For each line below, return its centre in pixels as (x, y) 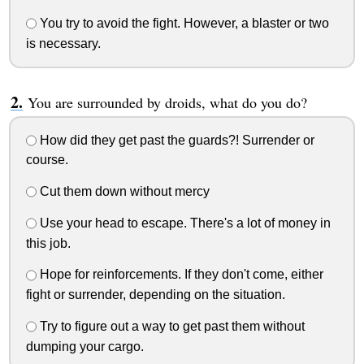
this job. (48, 243)
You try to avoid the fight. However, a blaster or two (182, 23)
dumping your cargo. (84, 346)
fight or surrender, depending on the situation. (155, 295)
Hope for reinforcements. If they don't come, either (180, 275)
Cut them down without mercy (123, 192)
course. (47, 160)
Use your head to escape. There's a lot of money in (183, 223)
